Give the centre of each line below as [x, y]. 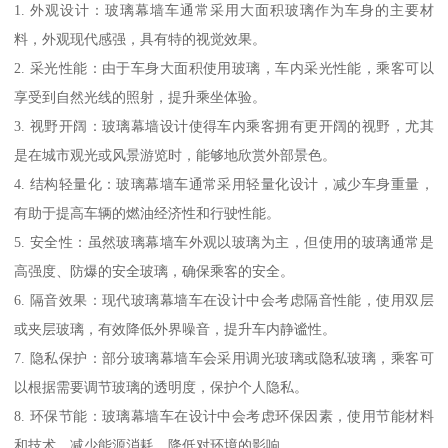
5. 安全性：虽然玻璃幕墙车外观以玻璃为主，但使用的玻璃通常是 [224, 241]
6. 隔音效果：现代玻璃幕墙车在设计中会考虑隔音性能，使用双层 [224, 299]
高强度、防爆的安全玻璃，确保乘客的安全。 [154, 270]
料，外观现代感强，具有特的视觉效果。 [140, 38]
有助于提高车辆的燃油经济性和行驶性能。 [147, 212]
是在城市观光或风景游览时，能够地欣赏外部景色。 [175, 154]
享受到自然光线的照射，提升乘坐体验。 [140, 96]
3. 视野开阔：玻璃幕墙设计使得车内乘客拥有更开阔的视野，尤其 [224, 125]
